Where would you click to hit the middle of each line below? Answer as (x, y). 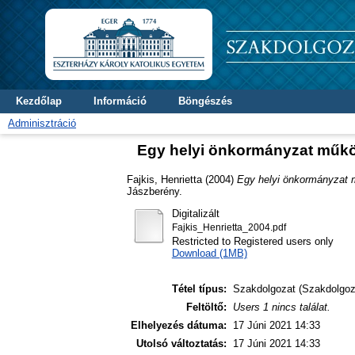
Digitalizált (195, 213)
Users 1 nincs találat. (282, 307)
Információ (120, 101)
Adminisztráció (42, 123)
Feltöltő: (206, 307)
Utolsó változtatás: (181, 344)
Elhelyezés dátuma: (179, 326)
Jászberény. (155, 191)
